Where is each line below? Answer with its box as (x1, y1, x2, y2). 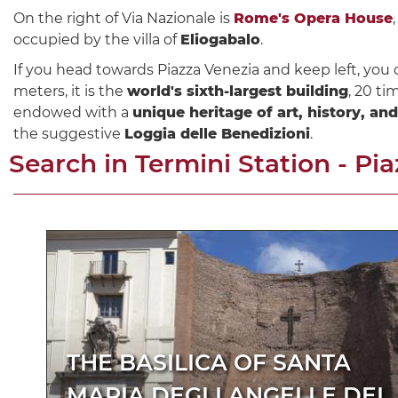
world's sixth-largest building (127, 82, 348, 99)
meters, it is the (13, 82, 127, 99)
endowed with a (13, 103, 132, 121)
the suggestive (13, 124, 124, 142)
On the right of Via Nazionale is (13, 9, 234, 27)
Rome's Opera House (234, 9, 393, 27)
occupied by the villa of (13, 30, 180, 48)
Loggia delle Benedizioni (124, 124, 310, 142)
